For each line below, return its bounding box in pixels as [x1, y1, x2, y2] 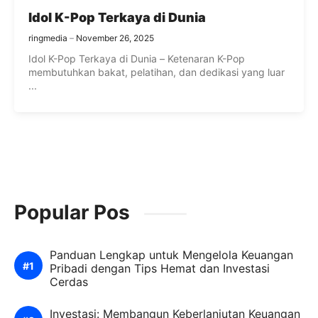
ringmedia [28, 33, 67, 44]
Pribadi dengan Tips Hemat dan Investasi [50, 261, 270, 276]
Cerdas [50, 275, 88, 290]
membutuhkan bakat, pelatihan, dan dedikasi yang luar [28, 66, 285, 79]
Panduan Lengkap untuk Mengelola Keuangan [50, 248, 293, 263]
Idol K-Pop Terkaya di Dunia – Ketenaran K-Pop [28, 53, 245, 65]
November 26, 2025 [76, 33, 154, 44]
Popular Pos [14, 200, 130, 225]
